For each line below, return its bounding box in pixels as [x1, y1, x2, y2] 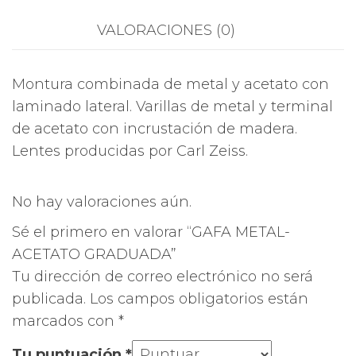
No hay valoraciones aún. [12, 193, 192, 211]
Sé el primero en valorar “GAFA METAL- [12, 223, 290, 242]
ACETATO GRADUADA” [12, 246, 176, 264]
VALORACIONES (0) [97, 21, 235, 39]
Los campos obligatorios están [90, 290, 308, 308]
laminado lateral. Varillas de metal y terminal [12, 98, 333, 116]
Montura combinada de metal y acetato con [12, 75, 329, 94]
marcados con [12, 312, 118, 331]
